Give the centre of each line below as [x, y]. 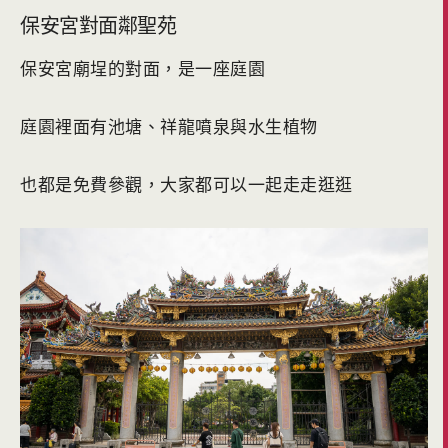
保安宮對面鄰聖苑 [98, 25]
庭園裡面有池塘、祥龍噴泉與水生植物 [169, 127]
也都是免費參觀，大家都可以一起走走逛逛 [186, 185]
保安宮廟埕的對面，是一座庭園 [142, 69]
